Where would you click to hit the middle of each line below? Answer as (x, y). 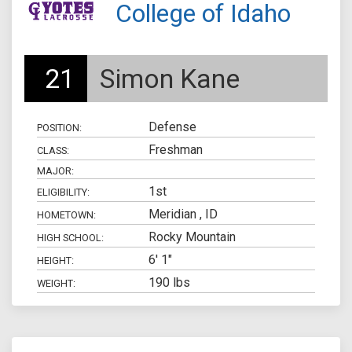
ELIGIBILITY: (63, 192)
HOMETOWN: (66, 214)
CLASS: (53, 150)
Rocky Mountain (192, 237)
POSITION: (59, 127)
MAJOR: (55, 171)
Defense (172, 127)
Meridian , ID (183, 214)
